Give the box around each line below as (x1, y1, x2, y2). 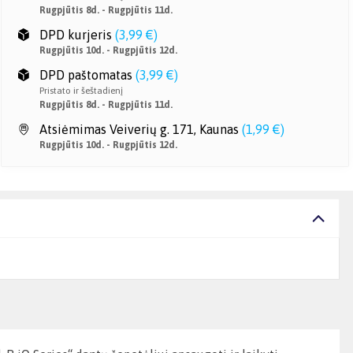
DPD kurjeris (39, 28, 112, 42)
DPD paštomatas (39, 68, 132, 82)
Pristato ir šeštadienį (39, 85, 123, 96)
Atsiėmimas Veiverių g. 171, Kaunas (39, 122, 239, 136)
